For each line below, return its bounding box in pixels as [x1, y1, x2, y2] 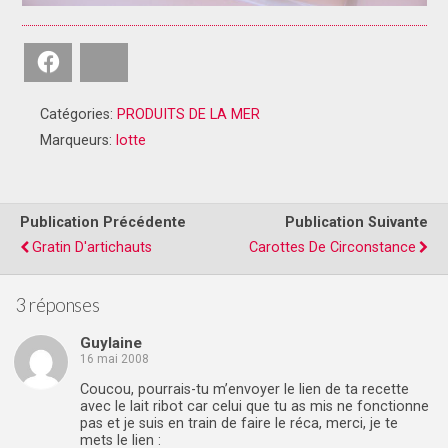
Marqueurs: [40, 131, 116, 149]
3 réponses [15, 293, 100, 316]
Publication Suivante [285, 213, 428, 231]
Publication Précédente [20, 213, 186, 231]
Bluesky [118, 53, 167, 70]
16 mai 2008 [80, 352, 149, 367]
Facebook [62, 53, 123, 70]
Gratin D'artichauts [32, 238, 152, 256]
